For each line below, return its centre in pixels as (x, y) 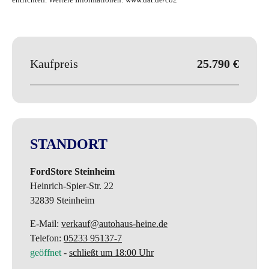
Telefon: (47, 238)
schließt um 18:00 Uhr (111, 252)
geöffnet (46, 252)
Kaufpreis (54, 63)
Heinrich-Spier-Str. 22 (72, 186)
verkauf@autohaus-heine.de (114, 223)
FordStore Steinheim (72, 171)
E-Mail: (46, 223)
